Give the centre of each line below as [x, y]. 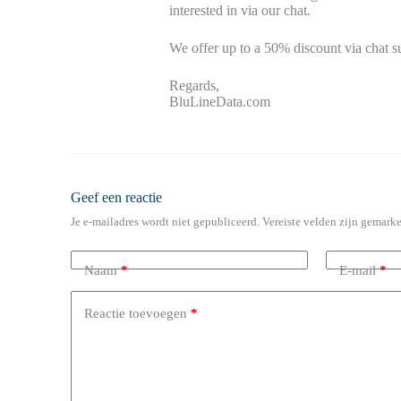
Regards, [195, 85]
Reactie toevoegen [136, 313]
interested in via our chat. [240, 10]
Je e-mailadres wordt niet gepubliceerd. [166, 222]
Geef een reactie [117, 197]
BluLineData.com [220, 102]
